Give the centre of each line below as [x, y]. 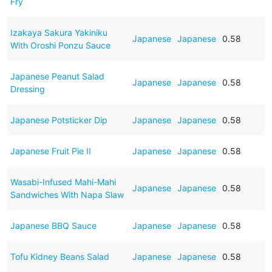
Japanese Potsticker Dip [59, 120]
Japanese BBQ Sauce [53, 225]
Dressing [27, 89]
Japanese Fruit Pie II [50, 151]
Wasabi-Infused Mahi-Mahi [63, 182]
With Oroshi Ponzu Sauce [60, 45]
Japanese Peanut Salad [57, 76]
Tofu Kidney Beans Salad [59, 256]
